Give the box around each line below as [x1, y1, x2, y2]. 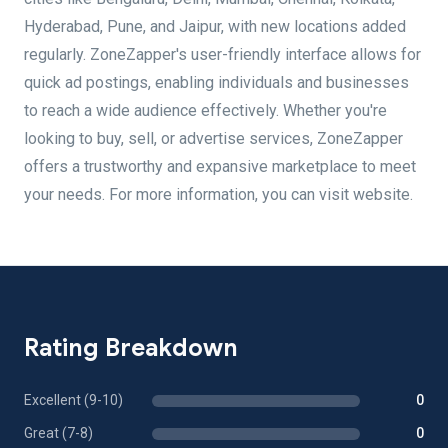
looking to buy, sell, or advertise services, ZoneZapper [24, 129, 403, 148]
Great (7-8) [24, 425, 93, 441]
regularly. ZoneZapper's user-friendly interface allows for [24, 45, 421, 64]
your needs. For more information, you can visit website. [24, 185, 413, 204]
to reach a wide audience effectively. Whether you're [24, 101, 387, 120]
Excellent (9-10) [24, 392, 123, 408]
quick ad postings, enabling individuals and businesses [24, 73, 409, 92]
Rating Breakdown [24, 333, 238, 363]
